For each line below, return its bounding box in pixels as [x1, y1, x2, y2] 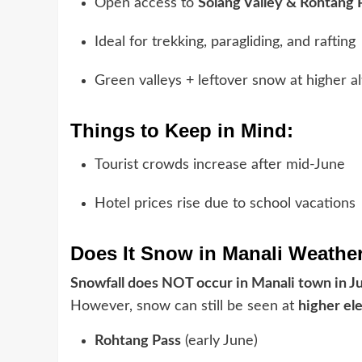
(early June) [181, 333, 258, 348]
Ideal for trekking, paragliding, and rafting [95, 34, 356, 49]
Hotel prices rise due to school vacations [95, 196, 356, 211]
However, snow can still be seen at [70, 298, 298, 314]
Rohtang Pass [95, 333, 181, 348]
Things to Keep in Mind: [70, 119, 293, 141]
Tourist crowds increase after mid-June [95, 157, 345, 172]
